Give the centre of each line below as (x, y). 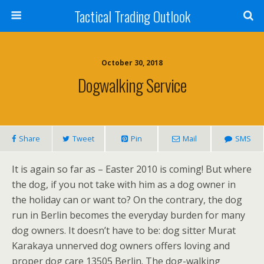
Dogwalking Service (132, 85)
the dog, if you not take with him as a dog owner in (124, 184)
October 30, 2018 (132, 63)
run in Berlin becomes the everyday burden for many (128, 215)
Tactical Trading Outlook (132, 16)
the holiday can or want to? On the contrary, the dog (127, 200)
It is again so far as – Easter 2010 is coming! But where (132, 169)
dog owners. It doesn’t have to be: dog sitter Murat (124, 230)
